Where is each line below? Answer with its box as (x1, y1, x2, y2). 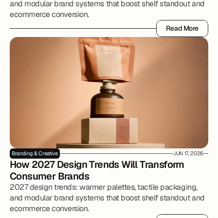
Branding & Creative (12, 150, 58, 157)
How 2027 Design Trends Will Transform (10, 158, 184, 171)
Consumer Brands (10, 170, 89, 182)
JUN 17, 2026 (173, 150, 203, 157)
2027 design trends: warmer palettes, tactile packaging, (10, 182, 198, 192)
